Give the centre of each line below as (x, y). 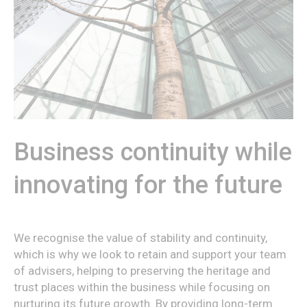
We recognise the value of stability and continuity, (140, 238)
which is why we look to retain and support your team (150, 255)
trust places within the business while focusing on (142, 287)
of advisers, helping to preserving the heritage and (142, 271)
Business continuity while (153, 152)
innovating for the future (148, 185)
